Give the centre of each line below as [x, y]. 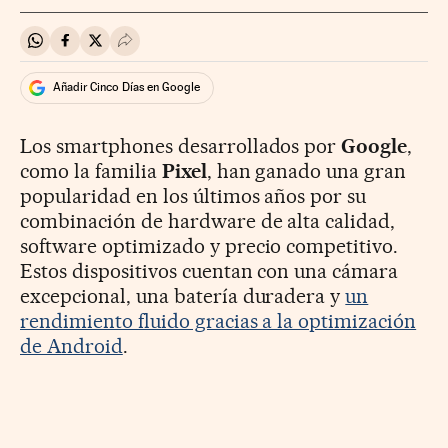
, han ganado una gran [306, 170]
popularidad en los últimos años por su [193, 195]
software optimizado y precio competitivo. [209, 245]
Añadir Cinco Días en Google [126, 87]
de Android [71, 345]
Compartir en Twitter [165, 49]
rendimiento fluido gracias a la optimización [218, 320]
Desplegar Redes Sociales [213, 49]
